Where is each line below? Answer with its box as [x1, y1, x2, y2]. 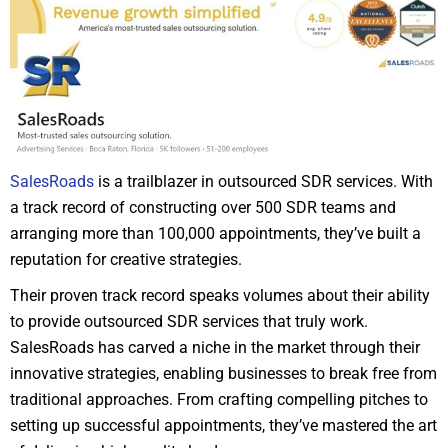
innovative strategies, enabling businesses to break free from [10, 363, 437, 383]
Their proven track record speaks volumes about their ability [10, 285, 430, 305]
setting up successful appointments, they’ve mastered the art [10, 415, 437, 435]
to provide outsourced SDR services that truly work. [10, 311, 368, 331]
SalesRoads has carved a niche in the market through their [10, 337, 420, 357]
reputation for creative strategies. [10, 249, 242, 269]
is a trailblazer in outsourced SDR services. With [94, 171, 433, 191]
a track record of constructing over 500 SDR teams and [10, 197, 396, 217]
